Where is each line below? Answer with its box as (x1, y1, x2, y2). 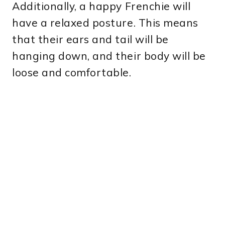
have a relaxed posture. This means (12, 16, 198, 30)
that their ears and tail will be (12, 33, 169, 46)
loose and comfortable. (12, 66, 132, 79)
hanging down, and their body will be (12, 49, 206, 63)
